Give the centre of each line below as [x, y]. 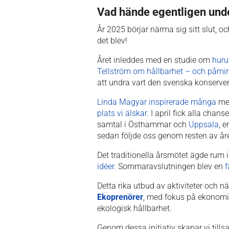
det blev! [112, 40]
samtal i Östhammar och [143, 124]
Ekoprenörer [120, 197]
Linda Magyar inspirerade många [157, 102]
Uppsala [204, 124]
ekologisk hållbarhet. [134, 208]
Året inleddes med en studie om [155, 60]
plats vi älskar [122, 113]
